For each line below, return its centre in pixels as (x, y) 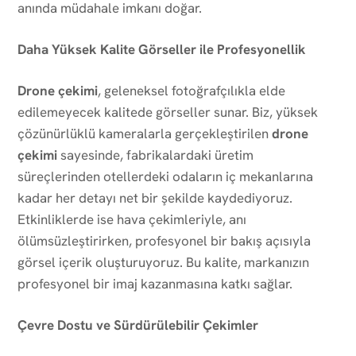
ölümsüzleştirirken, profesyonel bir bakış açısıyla (164, 240)
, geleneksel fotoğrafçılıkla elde (192, 90)
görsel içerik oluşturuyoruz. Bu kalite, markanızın (163, 262)
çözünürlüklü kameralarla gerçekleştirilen (145, 133)
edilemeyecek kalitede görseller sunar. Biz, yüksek (168, 112)
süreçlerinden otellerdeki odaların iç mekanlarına (165, 176)
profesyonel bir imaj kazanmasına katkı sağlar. (155, 283)
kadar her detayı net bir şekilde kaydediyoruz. (155, 197)
